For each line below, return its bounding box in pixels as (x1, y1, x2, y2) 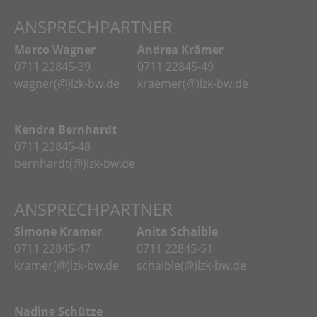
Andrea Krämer (137, 41, 224, 57)
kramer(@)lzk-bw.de (14, 258, 119, 273)
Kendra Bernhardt (14, 121, 117, 137)
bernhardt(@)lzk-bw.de (14, 155, 135, 171)
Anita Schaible (137, 224, 218, 239)
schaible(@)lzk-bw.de (137, 258, 246, 273)
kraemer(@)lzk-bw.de (137, 75, 248, 91)
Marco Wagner (14, 41, 96, 57)
